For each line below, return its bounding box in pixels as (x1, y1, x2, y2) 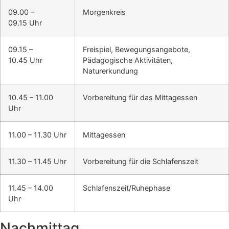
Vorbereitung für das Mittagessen (83, 93, 197, 102)
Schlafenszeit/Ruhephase (83, 184, 170, 193)
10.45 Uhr (8, 56, 42, 65)
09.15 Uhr (8, 18, 42, 28)
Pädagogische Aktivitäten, (83, 56, 173, 65)
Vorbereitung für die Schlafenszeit (83, 157, 198, 166)
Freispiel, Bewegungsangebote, (83, 45, 190, 54)
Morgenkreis (83, 8, 126, 17)
